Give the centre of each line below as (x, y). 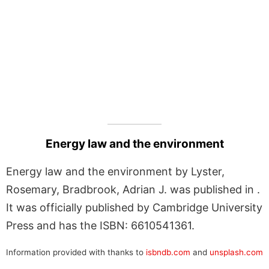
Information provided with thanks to (76, 252)
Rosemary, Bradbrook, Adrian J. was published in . (133, 189)
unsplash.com (236, 252)
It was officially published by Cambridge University (134, 207)
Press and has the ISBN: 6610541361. (100, 225)
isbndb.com (168, 252)
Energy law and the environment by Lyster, (115, 171)
